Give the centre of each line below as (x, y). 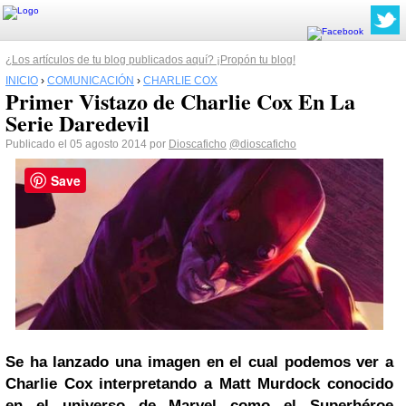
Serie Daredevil (77, 123)
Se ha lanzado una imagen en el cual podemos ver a (199, 362)
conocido (357, 384)
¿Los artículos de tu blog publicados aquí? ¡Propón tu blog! (150, 60)
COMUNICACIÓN (91, 81)
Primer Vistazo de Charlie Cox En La (180, 101)
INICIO (22, 81)
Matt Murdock (270, 384)
